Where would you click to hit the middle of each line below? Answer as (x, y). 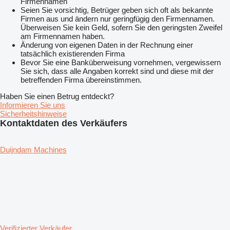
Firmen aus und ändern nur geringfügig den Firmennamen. (118, 19)
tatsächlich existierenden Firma (73, 54)
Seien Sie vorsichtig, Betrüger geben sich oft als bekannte (117, 10)
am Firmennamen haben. (63, 36)
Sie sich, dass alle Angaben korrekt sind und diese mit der (117, 71)
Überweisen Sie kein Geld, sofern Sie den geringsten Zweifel (121, 28)
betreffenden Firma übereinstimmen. (81, 80)
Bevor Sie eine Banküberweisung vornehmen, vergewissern (121, 63)
